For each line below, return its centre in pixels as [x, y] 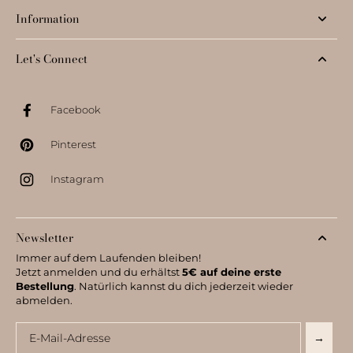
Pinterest [73, 145]
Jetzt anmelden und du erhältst [99, 272]
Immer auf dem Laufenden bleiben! [108, 258]
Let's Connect [52, 59]
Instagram [77, 180]
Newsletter [45, 238]
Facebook [76, 110]
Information [48, 19]
